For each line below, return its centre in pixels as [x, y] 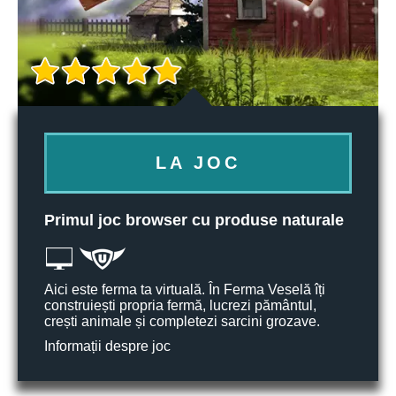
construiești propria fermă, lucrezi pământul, [180, 305]
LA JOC [198, 163]
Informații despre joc [107, 346]
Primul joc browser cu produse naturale [194, 220]
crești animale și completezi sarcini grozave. [182, 321]
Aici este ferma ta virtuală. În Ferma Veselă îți [185, 289]
